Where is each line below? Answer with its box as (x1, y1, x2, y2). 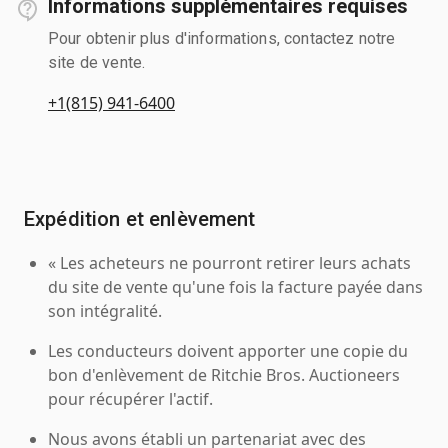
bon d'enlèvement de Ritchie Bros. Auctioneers (48, 363, 400, 386)
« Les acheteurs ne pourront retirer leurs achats (48, 251, 411, 274)
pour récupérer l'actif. (48, 387, 213, 410)
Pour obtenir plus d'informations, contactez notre (48, 28, 396, 48)
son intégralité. (48, 299, 162, 322)
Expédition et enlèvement (24, 206, 256, 231)
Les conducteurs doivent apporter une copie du (48, 339, 408, 362)
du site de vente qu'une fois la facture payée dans (48, 275, 423, 298)
